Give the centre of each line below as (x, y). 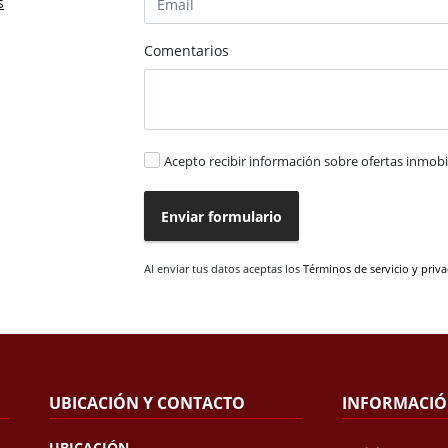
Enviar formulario (221, 216)
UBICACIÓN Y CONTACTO (146, 403)
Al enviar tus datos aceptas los (223, 269)
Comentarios (186, 51)
